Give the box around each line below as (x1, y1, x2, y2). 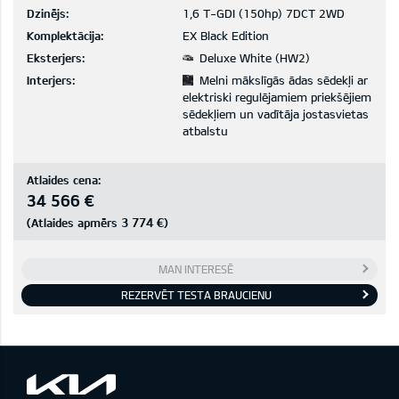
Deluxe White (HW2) (195, 50, 310, 65)
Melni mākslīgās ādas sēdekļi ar (195, 72, 368, 87)
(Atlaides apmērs (27, 215, 121, 230)
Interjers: (27, 72, 75, 87)
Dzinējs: (27, 5, 69, 20)
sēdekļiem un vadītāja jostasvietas (182, 106, 369, 121)
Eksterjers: (27, 50, 85, 65)
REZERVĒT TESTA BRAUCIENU (120, 288, 272, 301)
